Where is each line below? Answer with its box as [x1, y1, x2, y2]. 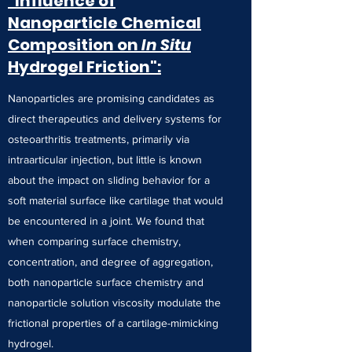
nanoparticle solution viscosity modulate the [8, 296, 221, 309]
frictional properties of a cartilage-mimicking [8, 317, 218, 329]
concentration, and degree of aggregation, [8, 255, 213, 268]
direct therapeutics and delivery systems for [8, 112, 222, 125]
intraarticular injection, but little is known [8, 153, 202, 166]
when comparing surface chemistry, [8, 235, 181, 247]
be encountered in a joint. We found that [8, 214, 204, 227]
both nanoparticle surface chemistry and [8, 276, 203, 288]
